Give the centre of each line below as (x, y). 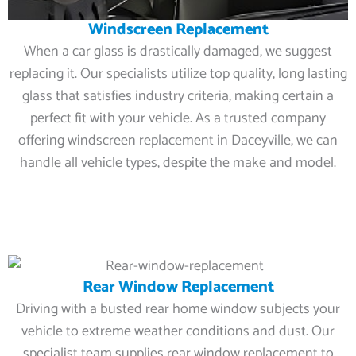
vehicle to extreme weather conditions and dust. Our (178, 331)
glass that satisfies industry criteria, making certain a (178, 96)
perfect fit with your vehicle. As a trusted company (178, 118)
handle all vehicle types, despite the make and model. (178, 163)
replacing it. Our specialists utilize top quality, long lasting (178, 74)
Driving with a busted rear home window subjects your (178, 309)
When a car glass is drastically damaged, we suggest (178, 52)
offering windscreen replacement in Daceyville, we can (178, 141)
